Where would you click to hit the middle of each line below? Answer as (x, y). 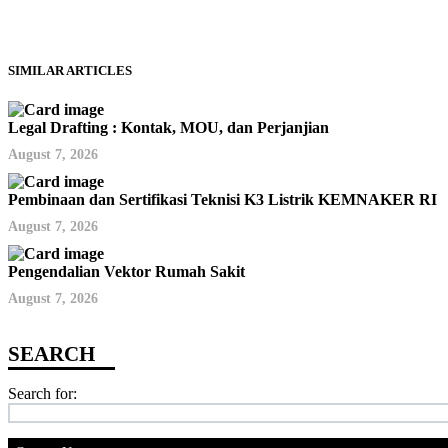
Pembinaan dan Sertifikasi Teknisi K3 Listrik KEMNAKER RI (222, 199)
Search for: (42, 393)
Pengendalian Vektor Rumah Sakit (126, 271)
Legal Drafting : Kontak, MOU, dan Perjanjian (168, 127)
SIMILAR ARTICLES (70, 70)
